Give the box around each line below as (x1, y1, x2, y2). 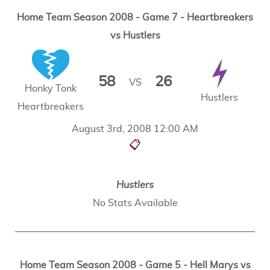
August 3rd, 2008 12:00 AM (72, 124, 198, 134)
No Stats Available (92, 198, 178, 209)
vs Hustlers (110, 30, 160, 40)
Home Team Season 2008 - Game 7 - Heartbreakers (17, 12, 253, 22)
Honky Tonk (24, 83, 77, 93)
